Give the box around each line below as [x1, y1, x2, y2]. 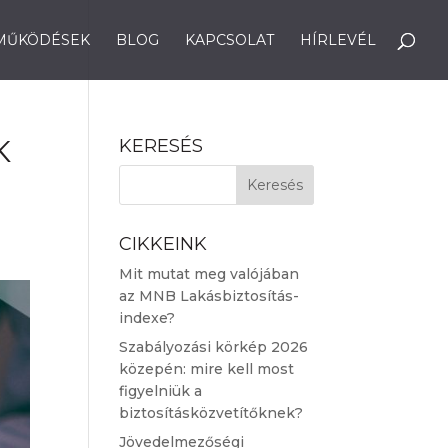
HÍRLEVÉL [300, 31, 376, 49]
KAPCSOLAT [185, 31, 274, 49]
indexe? [119, 309, 176, 327]
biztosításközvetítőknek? [119, 404, 304, 422]
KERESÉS [119, 135, 204, 157]
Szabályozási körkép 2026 [119, 338, 309, 356]
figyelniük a [119, 382, 203, 400]
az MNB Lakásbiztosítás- [119, 287, 300, 305]
